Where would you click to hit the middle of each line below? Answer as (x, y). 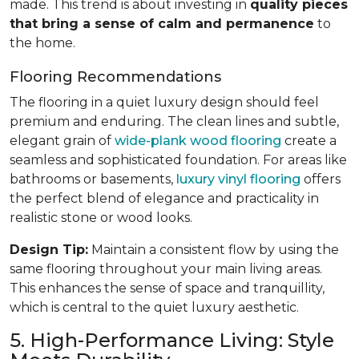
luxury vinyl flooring (238, 179)
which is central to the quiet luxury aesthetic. (154, 307)
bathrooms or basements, (93, 179)
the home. (42, 42)
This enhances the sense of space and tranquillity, (167, 288)
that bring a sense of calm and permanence (162, 23)
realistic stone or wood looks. (101, 217)
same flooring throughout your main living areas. (166, 268)
